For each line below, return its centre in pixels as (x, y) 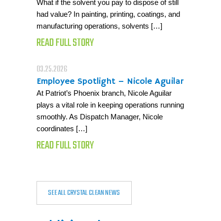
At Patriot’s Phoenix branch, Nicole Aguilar (104, 93)
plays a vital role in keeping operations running (110, 105)
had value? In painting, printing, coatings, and (108, 14)
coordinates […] (62, 128)
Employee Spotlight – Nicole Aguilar (110, 81)
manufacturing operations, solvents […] (99, 26)
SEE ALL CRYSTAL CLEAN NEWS (84, 193)
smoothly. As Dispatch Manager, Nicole (100, 116)
